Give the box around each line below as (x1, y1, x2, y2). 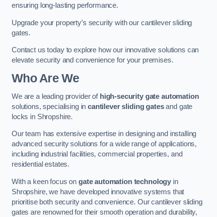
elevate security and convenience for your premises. (12, 56, 173, 64)
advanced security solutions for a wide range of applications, (12, 140, 197, 148)
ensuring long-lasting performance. (12, 1, 119, 10)
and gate (164, 102, 193, 110)
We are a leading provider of (12, 92, 100, 100)
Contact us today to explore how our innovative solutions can (12, 46, 199, 54)
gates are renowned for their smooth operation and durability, (12, 208, 198, 216)
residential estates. (12, 160, 70, 169)
